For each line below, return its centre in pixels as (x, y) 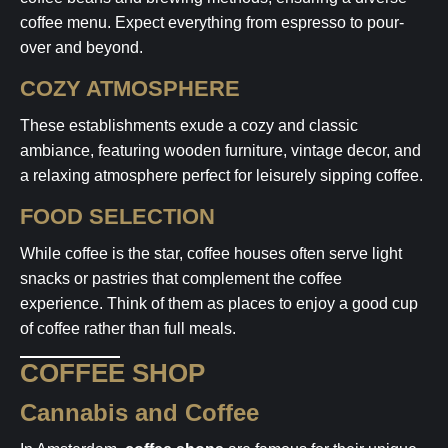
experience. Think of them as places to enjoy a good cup (219, 303)
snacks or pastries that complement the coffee (181, 278)
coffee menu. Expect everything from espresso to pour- (212, 22)
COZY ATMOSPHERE (130, 88)
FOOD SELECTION (117, 216)
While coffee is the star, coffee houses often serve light (211, 253)
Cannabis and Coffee (148, 412)
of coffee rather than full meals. (128, 328)
